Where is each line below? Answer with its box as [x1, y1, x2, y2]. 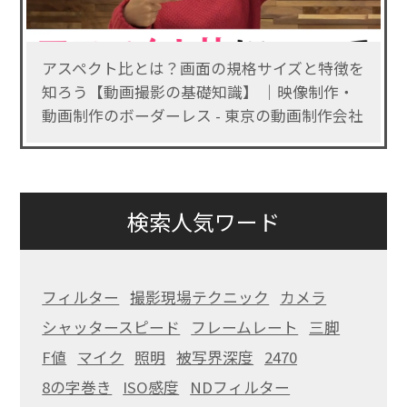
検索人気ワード [127, 204, 280, 237]
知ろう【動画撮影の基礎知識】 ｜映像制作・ [41, 81, 354, 104]
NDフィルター [190, 376, 291, 399]
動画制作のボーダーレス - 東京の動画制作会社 [41, 104, 363, 127]
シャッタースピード [42, 316, 181, 339]
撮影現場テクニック [130, 286, 270, 309]
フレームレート [191, 316, 299, 339]
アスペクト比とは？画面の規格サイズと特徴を [41, 57, 364, 80]
